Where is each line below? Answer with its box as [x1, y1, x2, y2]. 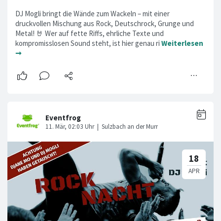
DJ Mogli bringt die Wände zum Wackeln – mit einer [15, 9, 170, 19]
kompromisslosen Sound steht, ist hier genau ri [15, 38, 161, 48]
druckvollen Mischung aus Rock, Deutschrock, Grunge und [15, 19, 194, 29]
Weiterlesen [161, 38, 203, 48]
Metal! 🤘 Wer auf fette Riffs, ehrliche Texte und [15, 29, 164, 38]
